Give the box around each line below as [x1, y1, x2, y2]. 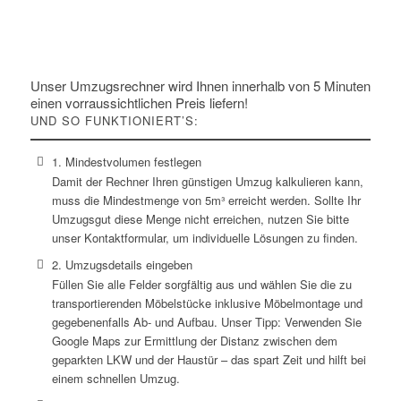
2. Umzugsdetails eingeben [51, 256, 192, 274]
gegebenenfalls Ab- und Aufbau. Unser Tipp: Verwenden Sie [51, 313, 362, 331]
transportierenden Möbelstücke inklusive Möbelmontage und [51, 294, 363, 312]
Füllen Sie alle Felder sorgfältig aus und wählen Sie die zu [51, 276, 352, 294]
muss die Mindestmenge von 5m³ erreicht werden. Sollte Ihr [51, 192, 361, 209]
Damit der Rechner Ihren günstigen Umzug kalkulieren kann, [51, 173, 363, 190]
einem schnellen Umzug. [51, 370, 180, 388]
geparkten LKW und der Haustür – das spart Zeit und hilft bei [51, 351, 366, 369]
